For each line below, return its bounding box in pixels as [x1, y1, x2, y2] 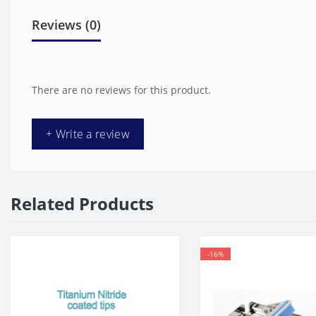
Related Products [11, 192, 154, 215]
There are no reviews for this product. [32, 83, 211, 97]
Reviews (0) [32, 16, 101, 33]
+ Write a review [46, 126, 130, 142]
